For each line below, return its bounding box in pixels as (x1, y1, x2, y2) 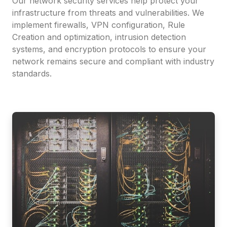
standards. (12, 68, 52, 79)
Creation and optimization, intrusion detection (12, 32, 186, 42)
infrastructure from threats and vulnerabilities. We (12, 8, 204, 18)
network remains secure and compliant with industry (12, 56, 214, 66)
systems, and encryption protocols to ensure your (12, 44, 206, 54)
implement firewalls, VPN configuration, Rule (12, 20, 185, 30)
